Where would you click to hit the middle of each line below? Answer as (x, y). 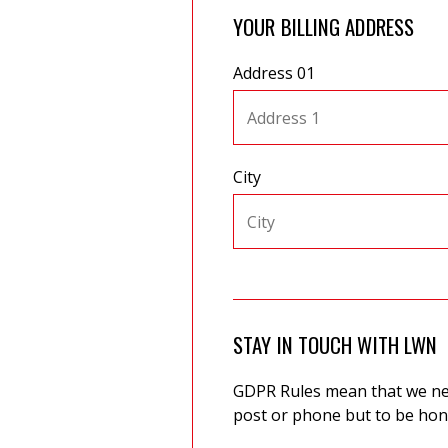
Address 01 (274, 73)
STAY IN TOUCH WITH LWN (335, 344)
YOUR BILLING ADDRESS (324, 26)
